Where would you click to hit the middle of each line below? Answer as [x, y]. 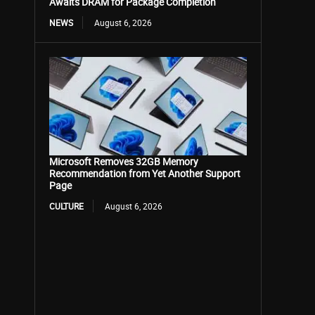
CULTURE [67, 206]
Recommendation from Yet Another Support [145, 173]
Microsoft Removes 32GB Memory [124, 161]
